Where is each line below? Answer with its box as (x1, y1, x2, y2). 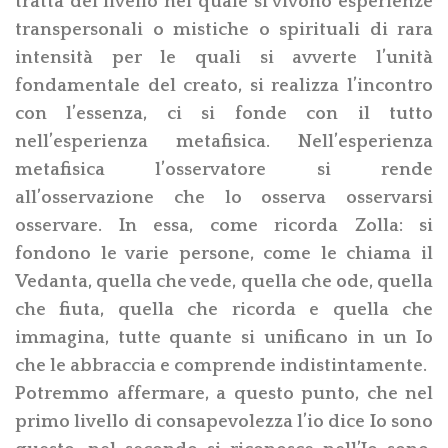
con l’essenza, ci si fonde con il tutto (15, 103, 433, 124)
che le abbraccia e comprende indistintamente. (15, 355, 427, 376)
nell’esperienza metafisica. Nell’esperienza (15, 131, 433, 152)
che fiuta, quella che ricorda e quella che (15, 299, 433, 320)
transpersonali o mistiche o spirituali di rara (15, 19, 433, 40)
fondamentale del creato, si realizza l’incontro (15, 75, 433, 96)
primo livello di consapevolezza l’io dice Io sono (15, 411, 433, 432)
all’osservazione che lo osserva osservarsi (15, 187, 433, 208)
